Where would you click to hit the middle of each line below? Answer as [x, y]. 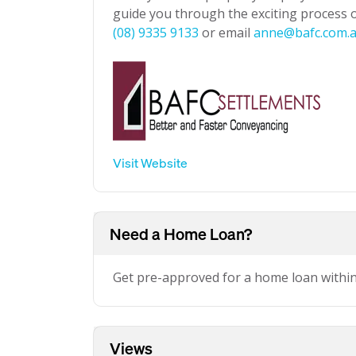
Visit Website [150, 163]
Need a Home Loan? [181, 234]
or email [226, 33]
